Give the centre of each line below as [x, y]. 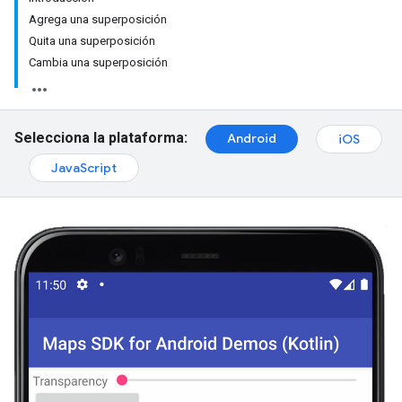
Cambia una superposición [98, 62]
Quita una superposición [92, 41]
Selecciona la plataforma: [101, 138]
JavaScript [84, 168]
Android [252, 138]
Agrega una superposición [98, 19]
